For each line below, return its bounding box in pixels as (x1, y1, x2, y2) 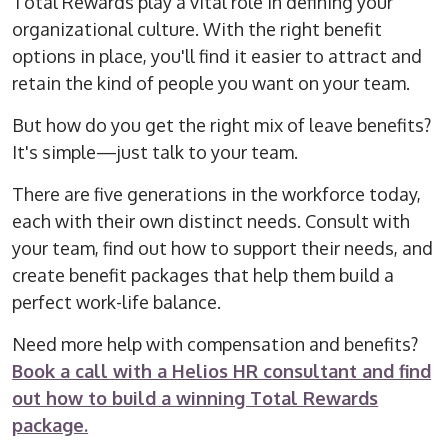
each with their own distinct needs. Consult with (12, 210, 411, 233)
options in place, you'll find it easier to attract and (12, 45, 423, 68)
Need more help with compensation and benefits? (12, 333, 419, 356)
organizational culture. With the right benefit (12, 18, 383, 41)
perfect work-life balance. (12, 291, 222, 314)
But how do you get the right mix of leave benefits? (12, 114, 432, 137)
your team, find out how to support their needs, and (12, 237, 434, 260)
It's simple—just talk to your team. (12, 141, 299, 164)
